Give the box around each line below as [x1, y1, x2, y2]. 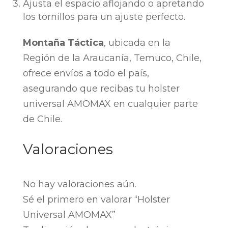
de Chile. [22, 113, 62, 125]
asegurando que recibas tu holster [22, 83, 180, 95]
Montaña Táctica [22, 37, 104, 49]
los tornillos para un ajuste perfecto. [22, 11, 185, 23]
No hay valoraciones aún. [22, 179, 136, 190]
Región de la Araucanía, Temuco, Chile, [22, 52, 202, 64]
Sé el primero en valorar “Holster [22, 194, 170, 206]
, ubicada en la [103, 37, 170, 49]
